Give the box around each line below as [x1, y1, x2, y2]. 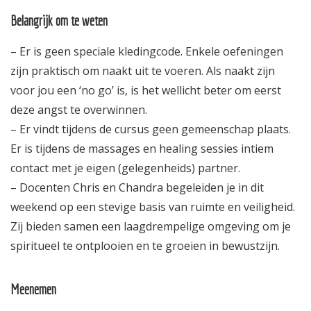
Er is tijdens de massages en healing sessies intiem [10, 140, 274, 156]
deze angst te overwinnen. [10, 101, 147, 117]
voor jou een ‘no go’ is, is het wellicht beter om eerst [10, 82, 281, 98]
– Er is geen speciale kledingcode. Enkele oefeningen [10, 43, 283, 59]
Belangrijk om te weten [10, 12, 108, 28]
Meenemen [10, 280, 56, 297]
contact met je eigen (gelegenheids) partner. [10, 160, 240, 176]
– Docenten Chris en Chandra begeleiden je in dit [10, 179, 264, 195]
